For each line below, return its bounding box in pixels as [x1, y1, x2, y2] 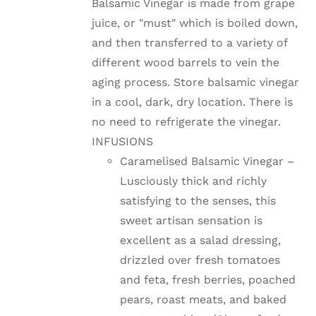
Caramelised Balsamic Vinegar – [120, 154, 296, 169]
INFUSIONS [92, 135, 154, 149]
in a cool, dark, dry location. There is [92, 95, 293, 109]
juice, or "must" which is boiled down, [92, 16, 298, 30]
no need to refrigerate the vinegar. [92, 115, 281, 129]
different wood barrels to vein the [92, 56, 280, 70]
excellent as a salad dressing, [120, 233, 281, 248]
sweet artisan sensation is [120, 214, 263, 228]
